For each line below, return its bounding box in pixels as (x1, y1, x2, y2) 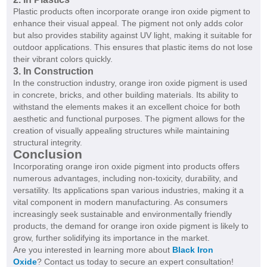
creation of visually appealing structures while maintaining (13, 126, 229, 136)
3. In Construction (13, 66, 94, 77)
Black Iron (172, 245, 213, 255)
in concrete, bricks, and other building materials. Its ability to (13, 90, 238, 100)
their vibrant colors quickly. (13, 54, 113, 64)
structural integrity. (13, 138, 82, 148)
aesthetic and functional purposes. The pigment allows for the (13, 114, 245, 124)
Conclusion (13, 147, 82, 162)
